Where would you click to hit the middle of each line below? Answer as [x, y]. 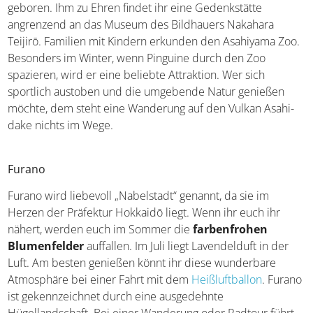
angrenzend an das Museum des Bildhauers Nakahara [141, 25]
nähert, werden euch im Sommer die [101, 230]
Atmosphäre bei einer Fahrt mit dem [100, 280]
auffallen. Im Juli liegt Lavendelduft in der [187, 246]
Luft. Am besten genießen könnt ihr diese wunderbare [142, 263]
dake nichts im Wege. [61, 125]
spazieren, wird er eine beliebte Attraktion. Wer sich [137, 75]
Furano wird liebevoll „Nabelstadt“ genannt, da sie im [139, 196]
